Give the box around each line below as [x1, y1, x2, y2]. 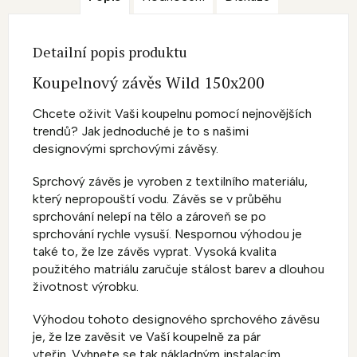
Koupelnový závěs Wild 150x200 [33, 72, 265, 94]
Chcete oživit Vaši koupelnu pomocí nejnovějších [33, 106, 312, 121]
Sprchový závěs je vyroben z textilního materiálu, [33, 174, 308, 189]
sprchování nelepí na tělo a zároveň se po [33, 209, 266, 224]
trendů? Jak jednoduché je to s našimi [33, 124, 249, 139]
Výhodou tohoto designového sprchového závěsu [33, 312, 320, 327]
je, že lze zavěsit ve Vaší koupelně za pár [33, 329, 261, 344]
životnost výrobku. [33, 279, 139, 294]
